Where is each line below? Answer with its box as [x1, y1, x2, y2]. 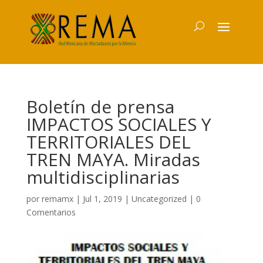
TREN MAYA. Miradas [26, 147, 200, 171]
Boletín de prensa [26, 95, 174, 119]
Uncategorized [131, 193, 187, 204]
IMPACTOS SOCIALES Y [26, 112, 211, 136]
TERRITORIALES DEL [26, 130, 191, 154]
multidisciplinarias [26, 165, 180, 189]
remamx [41, 193, 73, 204]
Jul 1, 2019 [82, 193, 122, 204]
